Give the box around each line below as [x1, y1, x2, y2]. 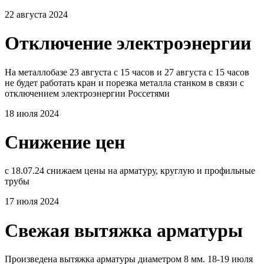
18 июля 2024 [5, 108, 59, 118]
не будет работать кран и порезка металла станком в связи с [5, 77, 244, 88]
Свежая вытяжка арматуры [5, 219, 243, 241]
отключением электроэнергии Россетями [5, 88, 170, 98]
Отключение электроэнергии [5, 32, 251, 54]
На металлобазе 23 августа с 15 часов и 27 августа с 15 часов [5, 67, 249, 77]
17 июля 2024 [5, 196, 59, 207]
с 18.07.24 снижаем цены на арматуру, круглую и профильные [5, 166, 255, 176]
